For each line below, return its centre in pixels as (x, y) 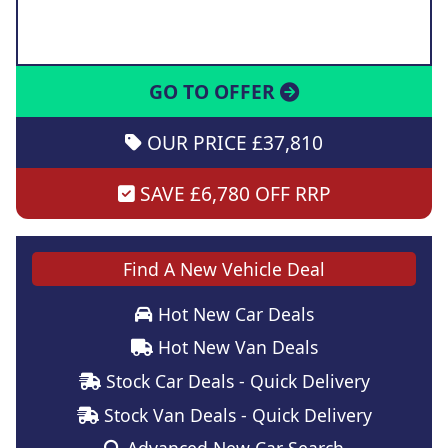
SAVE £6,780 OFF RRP (232, 193)
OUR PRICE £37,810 (232, 142)
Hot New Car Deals (233, 313)
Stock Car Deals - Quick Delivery (235, 381)
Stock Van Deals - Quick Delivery (235, 414)
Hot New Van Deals (235, 347)
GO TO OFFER (214, 91)
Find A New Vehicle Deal (224, 269)
